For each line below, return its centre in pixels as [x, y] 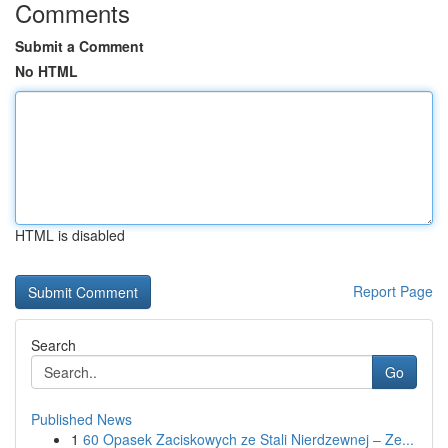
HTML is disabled [70, 235]
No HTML [46, 71]
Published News [81, 419]
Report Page [393, 291]
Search [53, 345]
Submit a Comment [79, 46]
